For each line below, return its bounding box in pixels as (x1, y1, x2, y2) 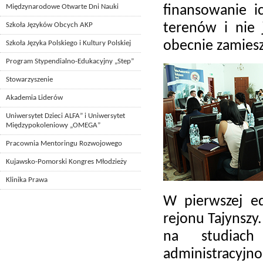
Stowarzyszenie (6, 76, 53, 84)
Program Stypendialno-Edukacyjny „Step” (6, 58, 134, 66)
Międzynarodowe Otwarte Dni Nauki (6, 3, 119, 11)
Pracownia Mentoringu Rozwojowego (6, 140, 122, 148)
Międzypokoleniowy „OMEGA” (6, 122, 100, 130)
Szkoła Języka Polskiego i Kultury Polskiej (6, 39, 131, 48)
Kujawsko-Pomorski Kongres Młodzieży (6, 158, 127, 166)
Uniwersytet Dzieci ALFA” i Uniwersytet (6, 112, 125, 120)
